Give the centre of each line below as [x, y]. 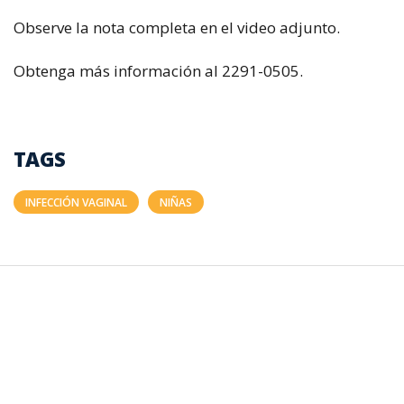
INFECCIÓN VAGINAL [76, 202]
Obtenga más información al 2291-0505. [158, 71]
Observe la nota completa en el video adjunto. [177, 27]
